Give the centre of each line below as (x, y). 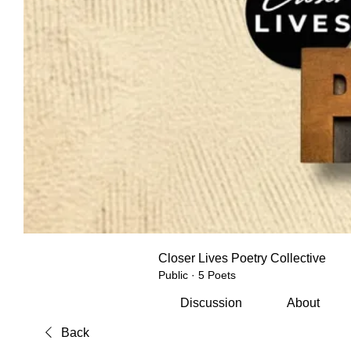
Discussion (212, 302)
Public (173, 275)
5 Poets (217, 275)
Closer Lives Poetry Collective (242, 258)
